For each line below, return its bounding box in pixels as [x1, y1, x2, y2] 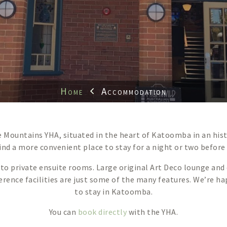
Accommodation [101, 85, 167, 98]
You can [49, 207, 78, 217]
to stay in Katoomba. [74, 186, 153, 197]
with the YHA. [127, 207, 178, 217]
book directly [78, 207, 127, 217]
